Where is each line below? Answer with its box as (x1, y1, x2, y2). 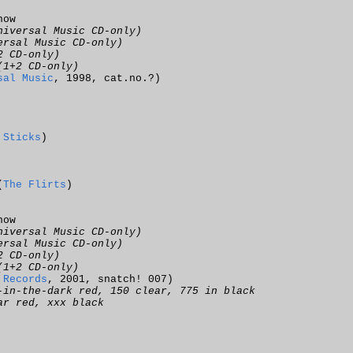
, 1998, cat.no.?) (54, 72, 161, 84)
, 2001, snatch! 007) (47, 273, 173, 285)
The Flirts (3, 179, 66, 191)
